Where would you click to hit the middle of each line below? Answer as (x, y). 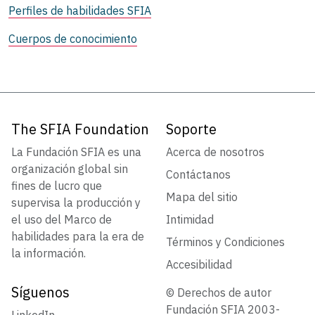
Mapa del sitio (202, 197)
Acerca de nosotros (215, 152)
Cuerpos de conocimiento (73, 38)
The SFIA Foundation (80, 129)
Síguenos (40, 292)
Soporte (191, 129)
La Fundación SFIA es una (76, 152)
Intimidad (190, 219)
